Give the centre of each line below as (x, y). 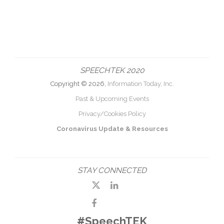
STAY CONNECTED (112, 170)
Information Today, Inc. (140, 83)
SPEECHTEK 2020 (112, 70)
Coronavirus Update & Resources (112, 128)
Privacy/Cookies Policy (112, 113)
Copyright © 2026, (79, 83)
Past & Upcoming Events (112, 98)
